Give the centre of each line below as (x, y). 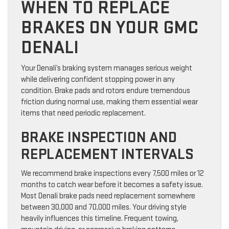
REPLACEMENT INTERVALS (107, 155)
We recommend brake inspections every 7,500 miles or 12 (112, 174)
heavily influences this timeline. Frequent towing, (100, 219)
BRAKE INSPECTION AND (99, 138)
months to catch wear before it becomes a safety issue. (112, 185)
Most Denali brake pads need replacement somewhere (108, 196)
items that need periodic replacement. (83, 113)
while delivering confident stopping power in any (98, 80)
